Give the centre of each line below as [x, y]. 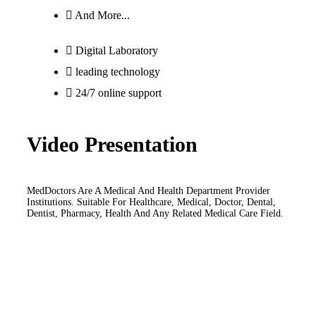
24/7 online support [119, 92]
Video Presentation [112, 144]
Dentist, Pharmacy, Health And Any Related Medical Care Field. [155, 213]
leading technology [118, 71]
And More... [102, 15]
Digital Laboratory [117, 50]
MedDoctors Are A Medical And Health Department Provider [148, 190]
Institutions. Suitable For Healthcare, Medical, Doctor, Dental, [151, 202]
